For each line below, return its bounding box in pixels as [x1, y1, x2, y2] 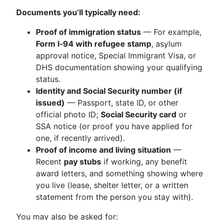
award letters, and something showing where [36, 168, 203, 178]
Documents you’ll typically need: [16, 7, 140, 17]
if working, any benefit [101, 157, 187, 166]
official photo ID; [36, 110, 101, 119]
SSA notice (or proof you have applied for [36, 121, 192, 131]
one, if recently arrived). [36, 133, 125, 143]
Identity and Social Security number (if [36, 86, 182, 96]
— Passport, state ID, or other [65, 98, 178, 108]
